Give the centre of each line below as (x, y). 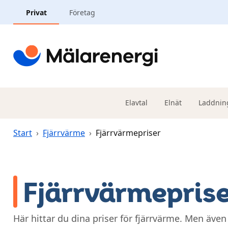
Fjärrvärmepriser (128, 133)
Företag (82, 12)
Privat (36, 12)
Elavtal (136, 102)
